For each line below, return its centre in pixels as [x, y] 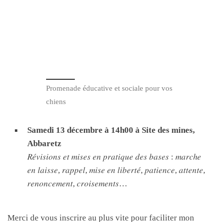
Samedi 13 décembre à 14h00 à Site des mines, [111, 130]
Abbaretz [44, 143]
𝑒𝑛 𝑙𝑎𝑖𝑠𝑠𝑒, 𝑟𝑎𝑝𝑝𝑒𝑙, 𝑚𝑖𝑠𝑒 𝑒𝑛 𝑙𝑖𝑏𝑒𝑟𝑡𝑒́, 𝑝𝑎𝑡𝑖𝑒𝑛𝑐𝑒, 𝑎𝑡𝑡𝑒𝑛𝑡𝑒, [116, 170]
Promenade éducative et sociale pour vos [109, 88]
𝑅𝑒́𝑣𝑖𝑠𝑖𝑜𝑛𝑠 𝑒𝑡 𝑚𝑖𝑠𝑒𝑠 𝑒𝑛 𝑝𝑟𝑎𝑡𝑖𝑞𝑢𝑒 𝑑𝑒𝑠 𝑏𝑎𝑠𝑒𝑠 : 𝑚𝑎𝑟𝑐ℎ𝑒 [114, 156]
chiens [56, 101]
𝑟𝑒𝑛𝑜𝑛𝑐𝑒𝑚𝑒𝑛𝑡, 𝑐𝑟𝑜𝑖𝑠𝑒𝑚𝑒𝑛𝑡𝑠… [77, 183]
